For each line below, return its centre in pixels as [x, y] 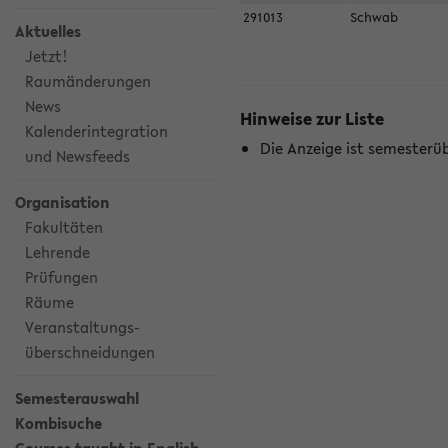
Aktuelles [48, 31]
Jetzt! [46, 56]
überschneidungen [90, 352]
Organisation [62, 202]
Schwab [376, 17]
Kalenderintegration [96, 131]
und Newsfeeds [77, 156]
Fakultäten [64, 227]
